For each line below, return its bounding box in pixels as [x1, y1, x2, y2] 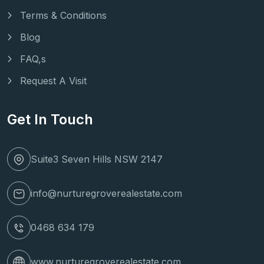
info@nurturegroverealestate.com [31, 187, 182, 200]
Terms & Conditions [20, 9, 107, 22]
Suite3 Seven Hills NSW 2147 [31, 153, 163, 166]
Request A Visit [20, 75, 87, 87]
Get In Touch [7, 111, 93, 128]
